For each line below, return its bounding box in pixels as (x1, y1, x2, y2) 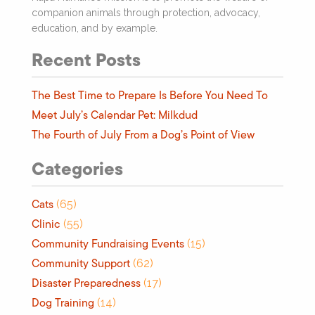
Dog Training (32, 294, 94, 311)
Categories (32, 155, 123, 182)
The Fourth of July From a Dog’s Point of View (32, 126, 255, 143)
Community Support (32, 255, 130, 271)
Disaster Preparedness (32, 274, 141, 291)
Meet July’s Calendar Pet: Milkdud (32, 106, 198, 123)
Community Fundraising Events (32, 235, 184, 252)
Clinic (32, 215, 60, 232)
